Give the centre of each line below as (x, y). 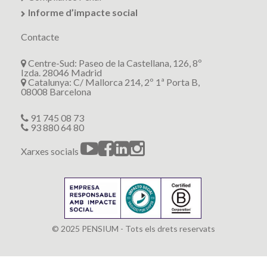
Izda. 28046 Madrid (61, 72)
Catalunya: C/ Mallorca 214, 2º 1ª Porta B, (113, 82)
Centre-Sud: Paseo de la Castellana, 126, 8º (114, 63)
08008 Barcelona (56, 91)
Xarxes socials (51, 151)
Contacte (40, 36)
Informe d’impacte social (83, 12)
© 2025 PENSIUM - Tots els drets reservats (133, 228)
